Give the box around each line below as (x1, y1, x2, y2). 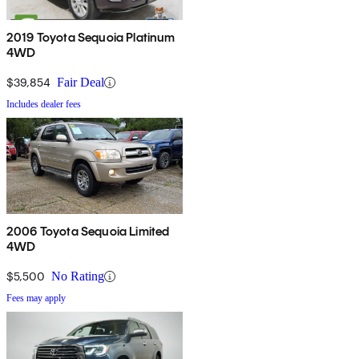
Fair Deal (57, 75, 104, 90)
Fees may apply (6, 292, 66, 305)
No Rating (51, 269, 104, 284)
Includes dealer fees (6, 99, 81, 111)
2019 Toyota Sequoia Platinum (6, 30, 175, 46)
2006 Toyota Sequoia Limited (6, 224, 170, 240)
